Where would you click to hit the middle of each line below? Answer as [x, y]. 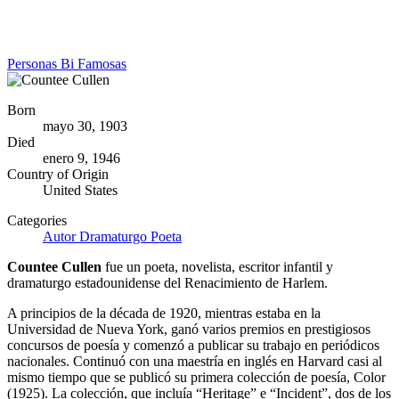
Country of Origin [58, 175]
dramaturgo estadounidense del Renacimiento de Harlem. [167, 283]
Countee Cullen [56, 267]
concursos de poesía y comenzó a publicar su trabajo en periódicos [193, 346]
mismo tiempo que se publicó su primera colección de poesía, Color [196, 378]
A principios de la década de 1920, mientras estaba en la [164, 313]
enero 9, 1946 [81, 159]
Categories [37, 221]
